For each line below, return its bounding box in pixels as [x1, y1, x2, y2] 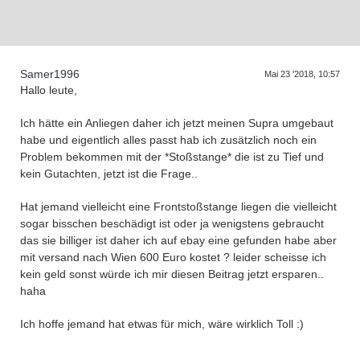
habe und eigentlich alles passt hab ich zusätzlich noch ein [20, 133, 317, 146]
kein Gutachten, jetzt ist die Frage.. [20, 167, 198, 180]
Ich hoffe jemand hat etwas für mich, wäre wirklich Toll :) [20, 317, 304, 330]
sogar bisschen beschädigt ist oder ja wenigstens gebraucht [20, 217, 324, 230]
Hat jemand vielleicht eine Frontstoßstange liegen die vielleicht [20, 200, 337, 213]
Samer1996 [20, 67, 80, 80]
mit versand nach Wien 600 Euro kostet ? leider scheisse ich [20, 251, 326, 264]
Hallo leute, [20, 84, 77, 96]
